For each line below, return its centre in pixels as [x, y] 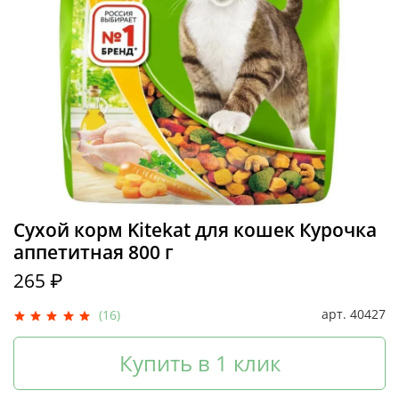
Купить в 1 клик [199, 363]
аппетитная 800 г [94, 252]
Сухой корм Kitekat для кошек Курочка [195, 229]
